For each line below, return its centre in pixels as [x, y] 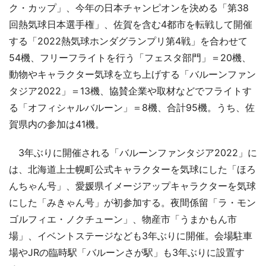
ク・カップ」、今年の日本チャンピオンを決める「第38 [129, 8]
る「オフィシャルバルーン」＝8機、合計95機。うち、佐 [132, 108]
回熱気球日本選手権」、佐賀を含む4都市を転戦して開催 [131, 25]
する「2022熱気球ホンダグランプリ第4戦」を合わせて [128, 41]
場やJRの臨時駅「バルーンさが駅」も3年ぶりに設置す [127, 253]
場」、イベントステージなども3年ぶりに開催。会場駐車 [131, 236]
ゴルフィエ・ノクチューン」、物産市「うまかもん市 [123, 219]
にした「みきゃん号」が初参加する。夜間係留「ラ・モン [132, 203]
